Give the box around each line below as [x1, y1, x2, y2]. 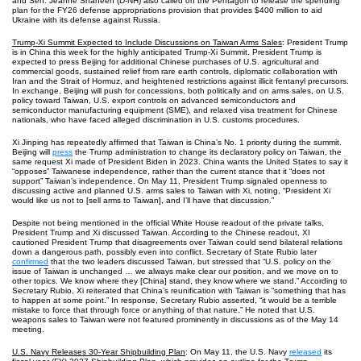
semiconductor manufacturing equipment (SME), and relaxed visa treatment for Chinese [12, 106, 338, 114]
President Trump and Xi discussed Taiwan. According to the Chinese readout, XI [12, 228, 310, 237]
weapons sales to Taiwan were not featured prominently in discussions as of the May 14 [12, 315, 338, 324]
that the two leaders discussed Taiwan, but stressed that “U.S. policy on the [48, 257, 331, 266]
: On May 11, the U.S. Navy [185, 347, 289, 356]
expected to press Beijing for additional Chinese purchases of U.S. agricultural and [12, 57, 319, 66]
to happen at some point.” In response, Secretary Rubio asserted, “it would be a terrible [12, 296, 337, 305]
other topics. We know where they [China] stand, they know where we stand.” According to [12, 276, 347, 285]
